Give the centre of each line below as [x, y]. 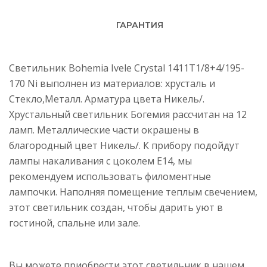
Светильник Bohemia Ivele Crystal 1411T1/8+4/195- [127, 68]
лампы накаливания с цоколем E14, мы [100, 161]
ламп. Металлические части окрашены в [104, 130]
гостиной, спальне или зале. [74, 223]
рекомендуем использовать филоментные [110, 176]
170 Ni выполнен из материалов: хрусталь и [112, 83]
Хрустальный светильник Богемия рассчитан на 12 [128, 114]
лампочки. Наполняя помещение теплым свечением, [133, 192]
